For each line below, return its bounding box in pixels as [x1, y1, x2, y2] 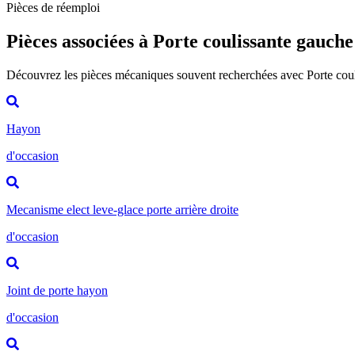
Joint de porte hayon [6, 283, 108, 297]
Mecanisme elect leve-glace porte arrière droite [6, 202, 239, 216]
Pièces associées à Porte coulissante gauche [6, 30, 353, 52]
